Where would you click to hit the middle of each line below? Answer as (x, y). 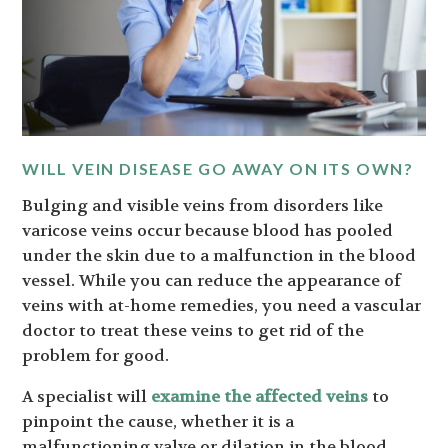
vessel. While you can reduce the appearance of (212, 281)
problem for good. (96, 356)
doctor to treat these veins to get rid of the (193, 331)
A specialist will (87, 397)
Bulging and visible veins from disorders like (203, 206)
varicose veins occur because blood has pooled (208, 231)
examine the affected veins (260, 397)
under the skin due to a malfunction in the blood (219, 256)
